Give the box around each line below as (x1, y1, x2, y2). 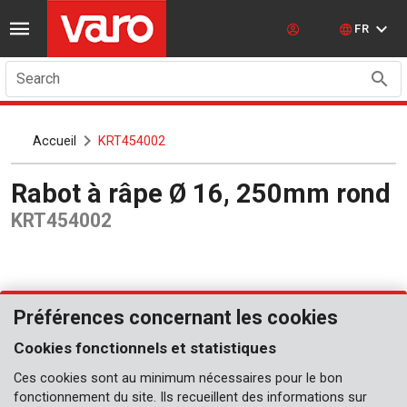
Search (16, 70, 60, 87)
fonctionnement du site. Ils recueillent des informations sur (14, 390, 367, 405)
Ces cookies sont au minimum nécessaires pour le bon (14, 371, 342, 386)
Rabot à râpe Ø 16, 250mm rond (27, 177, 391, 209)
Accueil (33, 133, 76, 149)
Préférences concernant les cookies (14, 306, 338, 329)
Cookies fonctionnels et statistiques (14, 339, 276, 357)
